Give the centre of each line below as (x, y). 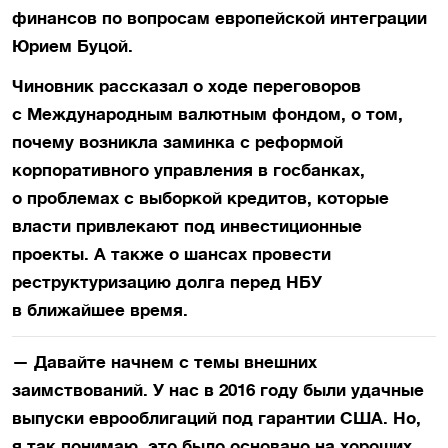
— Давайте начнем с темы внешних (164, 362)
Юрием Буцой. (72, 46)
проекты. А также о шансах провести (171, 254)
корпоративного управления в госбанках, (188, 170)
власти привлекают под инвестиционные (187, 226)
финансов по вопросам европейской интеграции (219, 18)
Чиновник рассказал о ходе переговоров (186, 86)
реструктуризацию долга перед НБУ (167, 282)
